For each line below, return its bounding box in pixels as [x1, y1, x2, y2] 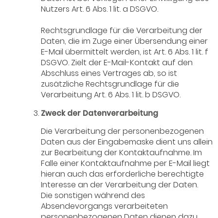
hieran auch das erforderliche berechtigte [41, 168, 204, 180]
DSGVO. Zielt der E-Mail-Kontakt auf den [41, 57, 193, 69]
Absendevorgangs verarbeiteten [41, 200, 168, 212]
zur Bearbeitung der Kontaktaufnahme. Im [41, 147, 202, 159]
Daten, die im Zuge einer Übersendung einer [41, 36, 208, 47]
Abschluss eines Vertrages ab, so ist [41, 68, 178, 79]
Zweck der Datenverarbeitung [41, 108, 159, 119]
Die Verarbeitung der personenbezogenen [41, 126, 204, 137]
